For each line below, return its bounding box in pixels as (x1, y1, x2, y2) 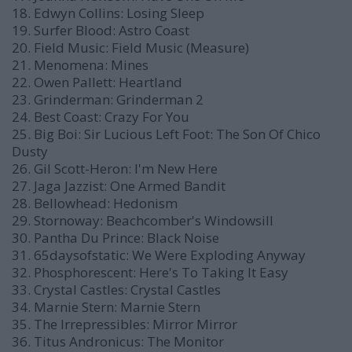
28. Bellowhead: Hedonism (12, 194, 178, 212)
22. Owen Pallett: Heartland (12, 73, 182, 91)
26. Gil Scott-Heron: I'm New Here (12, 159, 218, 178)
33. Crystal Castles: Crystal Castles (12, 280, 221, 299)
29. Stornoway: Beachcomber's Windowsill (12, 211, 273, 229)
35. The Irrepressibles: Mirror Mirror (12, 315, 237, 333)
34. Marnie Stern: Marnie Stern (12, 298, 200, 316)
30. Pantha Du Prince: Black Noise (12, 229, 219, 247)
